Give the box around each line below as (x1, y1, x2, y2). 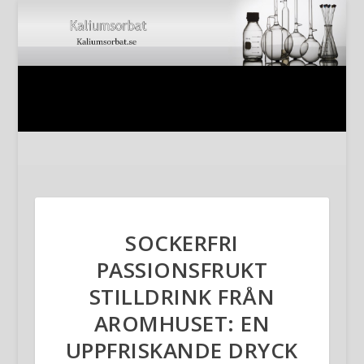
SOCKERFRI (125, 227, 239, 258)
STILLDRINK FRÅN (89, 281, 275, 311)
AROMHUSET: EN (93, 308, 271, 338)
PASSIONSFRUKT (96, 254, 268, 284)
